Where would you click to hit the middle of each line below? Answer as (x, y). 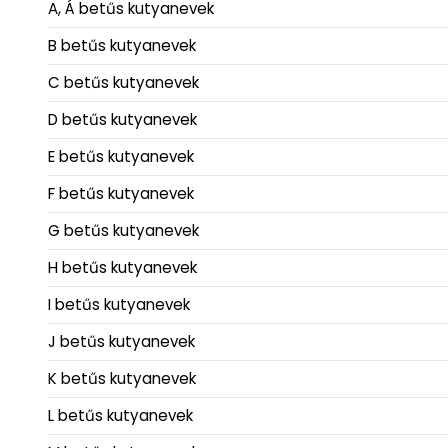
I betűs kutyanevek (119, 305)
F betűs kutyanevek (121, 194)
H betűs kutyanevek (122, 268)
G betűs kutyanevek (123, 231)
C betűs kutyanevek (123, 83)
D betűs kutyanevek (122, 120)
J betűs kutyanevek (121, 342)
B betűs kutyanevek (122, 46)
